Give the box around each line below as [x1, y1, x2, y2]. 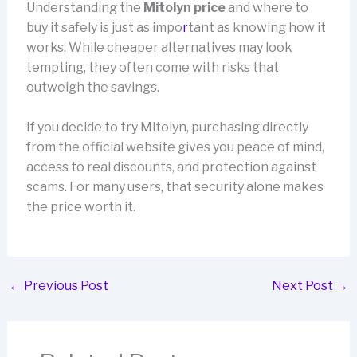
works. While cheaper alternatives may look [25, 39, 292, 55]
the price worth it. [25, 199, 135, 215]
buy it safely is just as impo [25, 19, 182, 35]
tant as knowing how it [187, 19, 326, 35]
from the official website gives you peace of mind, [25, 139, 324, 155]
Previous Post [21, 277, 108, 293]
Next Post [272, 277, 336, 293]
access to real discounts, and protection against [25, 159, 316, 175]
